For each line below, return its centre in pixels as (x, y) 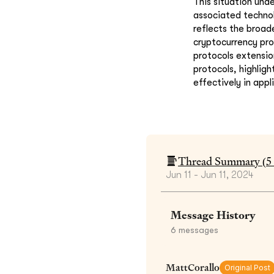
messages (197, 230)
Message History (213, 215)
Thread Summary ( (222, 161)
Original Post (247, 267)
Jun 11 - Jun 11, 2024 (209, 175)
